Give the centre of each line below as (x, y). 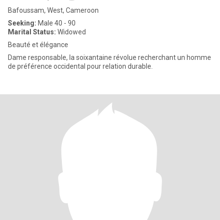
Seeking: (22, 23)
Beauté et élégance (38, 45)
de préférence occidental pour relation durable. (80, 66)
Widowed (71, 32)
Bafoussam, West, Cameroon (53, 10)
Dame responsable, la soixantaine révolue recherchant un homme (110, 57)
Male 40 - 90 (56, 23)
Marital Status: (32, 32)
